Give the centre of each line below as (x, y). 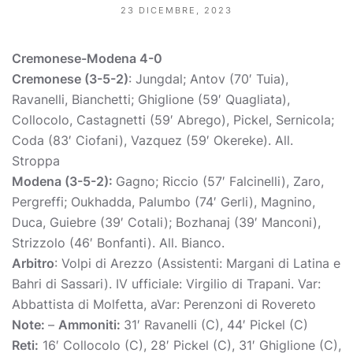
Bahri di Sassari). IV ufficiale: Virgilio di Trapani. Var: (166, 284)
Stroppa (36, 161)
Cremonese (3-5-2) (70, 79)
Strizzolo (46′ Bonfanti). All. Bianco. (118, 243)
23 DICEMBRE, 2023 (176, 10)
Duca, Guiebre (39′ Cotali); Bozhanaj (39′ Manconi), (166, 222)
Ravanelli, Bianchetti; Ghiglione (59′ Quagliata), (151, 99)
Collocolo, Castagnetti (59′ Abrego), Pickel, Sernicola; (173, 120)
